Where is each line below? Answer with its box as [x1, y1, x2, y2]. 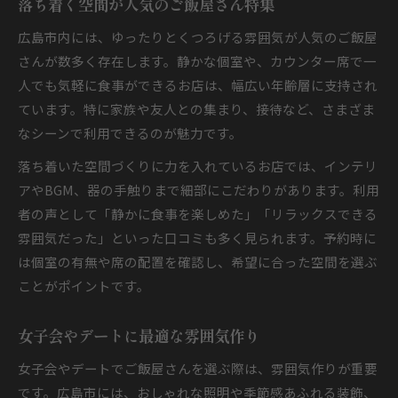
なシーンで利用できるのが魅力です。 [18, 123, 243, 142]
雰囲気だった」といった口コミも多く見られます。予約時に [18, 228, 377, 247]
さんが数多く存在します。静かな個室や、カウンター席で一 [18, 52, 377, 70]
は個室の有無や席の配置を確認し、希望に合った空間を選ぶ [18, 252, 378, 271]
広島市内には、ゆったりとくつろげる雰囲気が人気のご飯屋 [18, 28, 378, 46]
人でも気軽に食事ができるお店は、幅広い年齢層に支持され [18, 76, 378, 94]
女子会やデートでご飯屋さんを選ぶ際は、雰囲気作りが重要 [18, 359, 378, 378]
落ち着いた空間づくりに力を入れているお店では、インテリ [18, 156, 378, 175]
